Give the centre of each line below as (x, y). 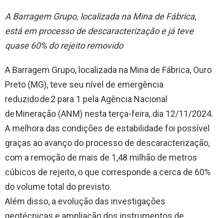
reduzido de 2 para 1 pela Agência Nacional (86, 99)
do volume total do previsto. (58, 187)
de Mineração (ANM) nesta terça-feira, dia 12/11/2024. (109, 114)
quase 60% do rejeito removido (64, 45)
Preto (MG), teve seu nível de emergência (84, 84)
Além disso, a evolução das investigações (85, 201)
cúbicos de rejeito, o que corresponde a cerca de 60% (108, 172)
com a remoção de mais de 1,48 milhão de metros (101, 157)
